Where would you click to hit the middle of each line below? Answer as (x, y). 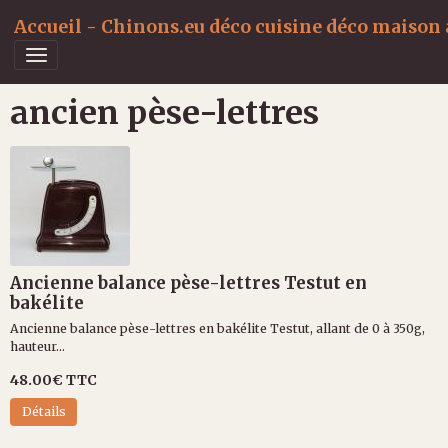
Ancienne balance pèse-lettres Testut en (188, 283)
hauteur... (37, 346)
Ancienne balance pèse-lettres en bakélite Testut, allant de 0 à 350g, (217, 328)
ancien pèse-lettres (164, 112)
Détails (43, 412)
